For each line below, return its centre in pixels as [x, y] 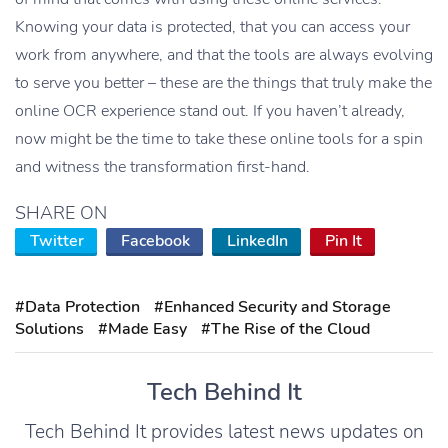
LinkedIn [257, 241]
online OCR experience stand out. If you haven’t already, [210, 111]
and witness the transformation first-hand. [162, 167]
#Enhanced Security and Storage [272, 307]
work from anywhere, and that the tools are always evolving [224, 55]
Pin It [343, 241]
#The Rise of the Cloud [285, 329]
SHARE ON [61, 213]
